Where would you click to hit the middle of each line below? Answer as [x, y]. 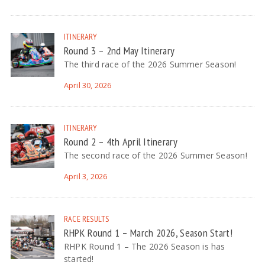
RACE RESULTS [86, 219]
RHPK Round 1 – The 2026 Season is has [144, 247]
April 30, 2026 [88, 86]
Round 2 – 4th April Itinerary [120, 142]
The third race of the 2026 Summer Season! [150, 64]
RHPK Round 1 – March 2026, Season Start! [148, 233]
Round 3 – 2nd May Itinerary [119, 51]
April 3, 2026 [85, 177]
